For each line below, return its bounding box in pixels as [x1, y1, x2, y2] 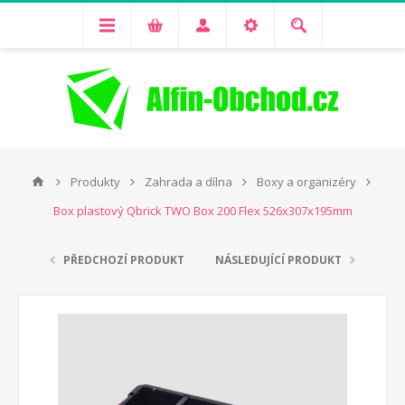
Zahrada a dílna [145, 174, 232, 190]
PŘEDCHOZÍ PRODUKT [63, 252, 184, 268]
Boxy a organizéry [257, 174, 356, 190]
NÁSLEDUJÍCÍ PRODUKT [215, 252, 342, 268]
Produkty [71, 174, 120, 190]
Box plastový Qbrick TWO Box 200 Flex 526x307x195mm [52, 202, 353, 219]
